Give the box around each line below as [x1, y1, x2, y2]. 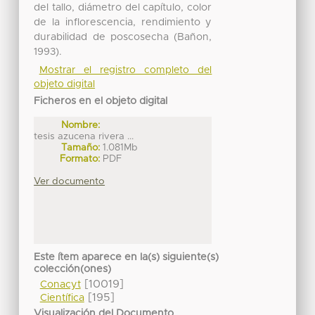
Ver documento [34, 176, 105, 186]
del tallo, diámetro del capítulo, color [34, 2, 212, 13]
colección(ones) [34, 264, 112, 275]
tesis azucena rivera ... [34, 131, 134, 141]
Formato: [60, 153, 101, 164]
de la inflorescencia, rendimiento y [34, 17, 212, 27]
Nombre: [61, 120, 101, 130]
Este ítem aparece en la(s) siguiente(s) [34, 252, 219, 263]
